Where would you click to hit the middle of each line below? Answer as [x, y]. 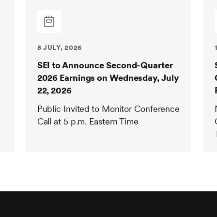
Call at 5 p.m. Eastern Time [88, 121]
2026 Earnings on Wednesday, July [108, 78]
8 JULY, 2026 [60, 47]
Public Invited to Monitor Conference [108, 109]
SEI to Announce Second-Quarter [105, 65]
